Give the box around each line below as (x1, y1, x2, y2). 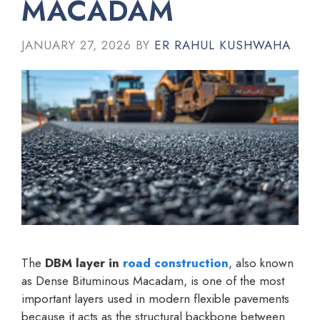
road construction (123, 254, 229, 271)
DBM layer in (45, 254, 123, 271)
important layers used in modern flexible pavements (21, 289, 289, 307)
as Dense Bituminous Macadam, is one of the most (21, 271, 284, 289)
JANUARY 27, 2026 (21, 36, 131, 54)
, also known (229, 254, 294, 271)
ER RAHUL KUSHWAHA (154, 36, 291, 54)
